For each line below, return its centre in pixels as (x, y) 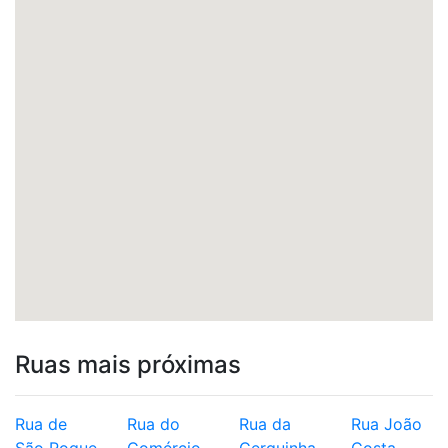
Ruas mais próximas (128, 364)
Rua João (386, 424)
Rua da (265, 424)
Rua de (41, 424)
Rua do (153, 424)
